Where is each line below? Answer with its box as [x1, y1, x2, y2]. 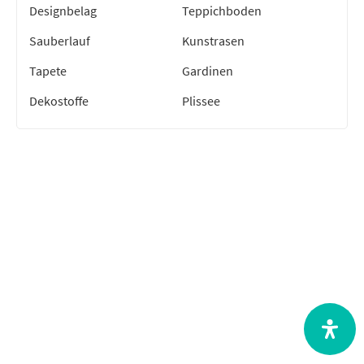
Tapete [29, 62, 67, 79]
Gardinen [182, 62, 233, 79]
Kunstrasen [182, 32, 245, 49]
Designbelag [29, 2, 97, 19]
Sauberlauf [29, 32, 90, 49]
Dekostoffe [29, 92, 89, 109]
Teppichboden [182, 2, 262, 19]
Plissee [182, 92, 220, 109]
